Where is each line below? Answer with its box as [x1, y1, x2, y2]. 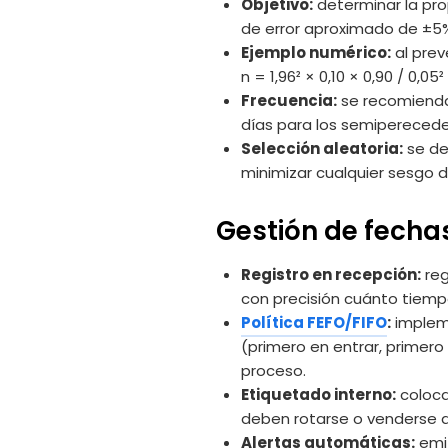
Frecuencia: [241, 90, 337, 112]
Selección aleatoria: [241, 138, 403, 160]
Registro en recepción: [241, 264, 421, 286]
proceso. [241, 360, 306, 382]
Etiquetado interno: [241, 384, 396, 406]
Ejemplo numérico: [241, 42, 391, 64]
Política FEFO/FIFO [241, 312, 387, 334]
